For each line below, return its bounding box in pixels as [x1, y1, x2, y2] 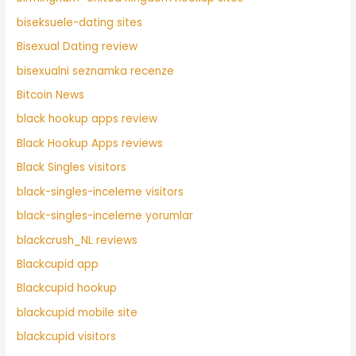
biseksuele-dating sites [17, 14, 143, 30]
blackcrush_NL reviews [17, 232, 138, 248]
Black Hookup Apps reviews [17, 135, 164, 151]
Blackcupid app [17, 256, 99, 272]
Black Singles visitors [17, 160, 127, 176]
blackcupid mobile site [17, 304, 138, 320]
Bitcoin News [17, 87, 85, 103]
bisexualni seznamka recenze [17, 63, 175, 79]
